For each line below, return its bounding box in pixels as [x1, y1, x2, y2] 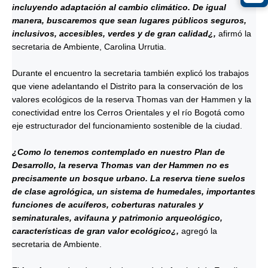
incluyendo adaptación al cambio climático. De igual [12, 2, 226, 12]
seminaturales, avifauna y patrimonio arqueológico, [12, 213, 223, 223]
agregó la [179, 226, 217, 236]
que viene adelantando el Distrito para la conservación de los [12, 81, 243, 91]
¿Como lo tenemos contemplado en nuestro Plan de [12, 147, 225, 157]
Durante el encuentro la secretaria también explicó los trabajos [12, 68, 249, 78]
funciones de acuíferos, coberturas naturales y [12, 200, 203, 209]
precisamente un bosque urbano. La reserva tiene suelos [12, 173, 245, 183]
